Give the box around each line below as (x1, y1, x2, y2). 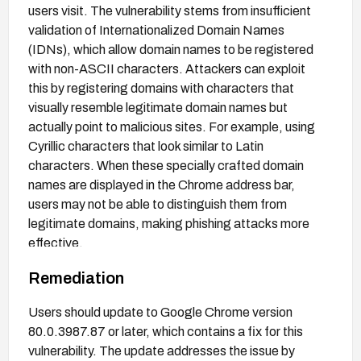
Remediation (28, 268, 124, 287)
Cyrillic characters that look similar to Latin (28, 139, 263, 153)
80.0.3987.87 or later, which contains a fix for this (28, 324, 303, 338)
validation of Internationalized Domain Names (28, 23, 284, 37)
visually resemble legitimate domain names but (28, 100, 288, 114)
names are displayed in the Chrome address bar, (28, 177, 295, 192)
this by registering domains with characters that (28, 81, 294, 95)
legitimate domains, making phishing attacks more (28, 216, 309, 230)
